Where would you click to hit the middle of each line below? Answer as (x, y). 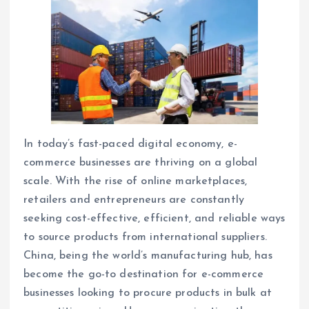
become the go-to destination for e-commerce (144, 275)
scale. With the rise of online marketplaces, (136, 182)
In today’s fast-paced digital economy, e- (130, 144)
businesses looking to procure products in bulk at (148, 293)
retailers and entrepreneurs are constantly (134, 200)
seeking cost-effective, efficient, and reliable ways (154, 219)
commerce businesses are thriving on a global (141, 163)
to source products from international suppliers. (145, 238)
